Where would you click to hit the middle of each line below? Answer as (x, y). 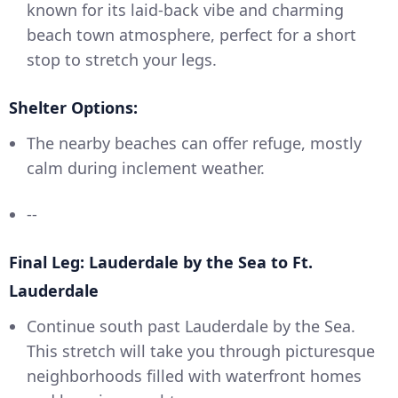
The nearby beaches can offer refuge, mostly (194, 143)
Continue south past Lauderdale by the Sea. (191, 326)
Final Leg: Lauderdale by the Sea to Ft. (161, 263)
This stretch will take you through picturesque (201, 351)
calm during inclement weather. (146, 168)
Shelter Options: (73, 108)
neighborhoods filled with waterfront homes (194, 376)
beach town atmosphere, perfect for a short (191, 35)
